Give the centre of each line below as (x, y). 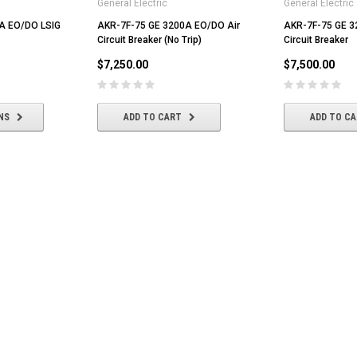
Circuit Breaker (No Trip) (149, 39)
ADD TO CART (152, 117)
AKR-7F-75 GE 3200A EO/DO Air (169, 25)
